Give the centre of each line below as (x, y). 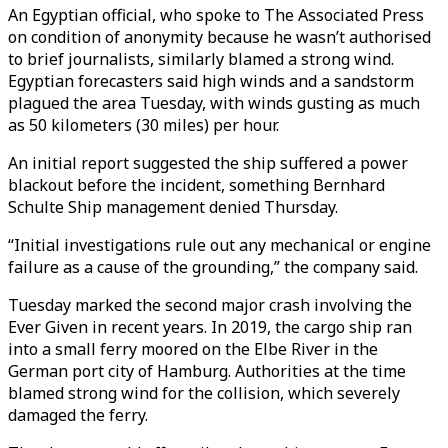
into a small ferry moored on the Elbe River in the (193, 349)
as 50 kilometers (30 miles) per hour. (143, 125)
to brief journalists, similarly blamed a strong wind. (201, 59)
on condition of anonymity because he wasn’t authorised (219, 37)
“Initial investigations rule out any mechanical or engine (219, 245)
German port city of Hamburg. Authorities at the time (207, 371)
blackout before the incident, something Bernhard (196, 185)
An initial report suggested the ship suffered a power (208, 163)
